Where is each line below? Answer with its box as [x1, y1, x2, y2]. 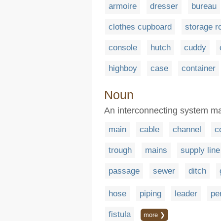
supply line [181, 146, 220, 155]
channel [173, 125, 201, 134]
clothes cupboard [109, 22, 172, 32]
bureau [191, 1, 217, 11]
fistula [109, 209, 131, 219]
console [109, 43, 137, 52]
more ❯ [144, 211, 165, 219]
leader [175, 188, 197, 198]
